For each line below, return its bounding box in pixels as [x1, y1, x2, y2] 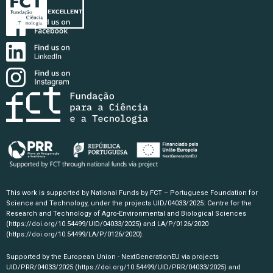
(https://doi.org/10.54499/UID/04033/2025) [6, 220, 141, 228]
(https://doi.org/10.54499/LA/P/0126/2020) [6, 230, 142, 238]
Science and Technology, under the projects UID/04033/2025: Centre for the [6, 199, 252, 207]
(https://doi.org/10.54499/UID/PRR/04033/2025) [75, 263, 227, 271]
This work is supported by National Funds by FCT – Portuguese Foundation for [6, 189, 258, 197]
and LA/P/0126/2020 [141, 220, 208, 228]
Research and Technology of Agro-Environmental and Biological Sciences [6, 210, 246, 218]
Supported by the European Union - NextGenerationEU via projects [6, 253, 219, 261]
